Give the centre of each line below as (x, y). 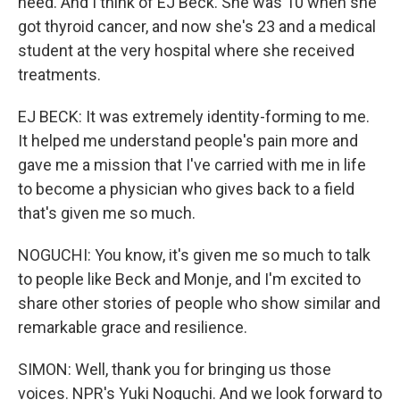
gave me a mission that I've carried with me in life (192, 165)
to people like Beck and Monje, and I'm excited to (189, 279)
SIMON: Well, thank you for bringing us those (175, 369)
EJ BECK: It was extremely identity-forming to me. (194, 117)
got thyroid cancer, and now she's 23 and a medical (197, 26)
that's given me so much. (107, 213)
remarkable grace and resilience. (133, 327)
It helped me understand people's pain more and (188, 141)
